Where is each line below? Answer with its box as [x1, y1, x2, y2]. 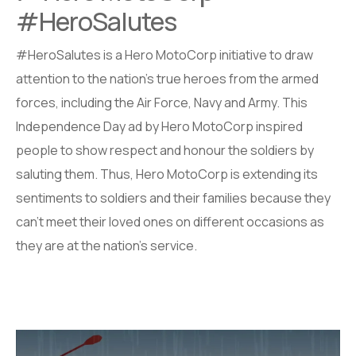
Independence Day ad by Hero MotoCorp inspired [16, 118, 303, 136]
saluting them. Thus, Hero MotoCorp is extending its [16, 165, 318, 184]
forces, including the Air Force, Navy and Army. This [16, 94, 308, 112]
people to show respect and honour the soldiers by [16, 141, 314, 160]
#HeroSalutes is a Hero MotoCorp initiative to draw [16, 46, 313, 64]
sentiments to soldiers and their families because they [16, 189, 331, 207]
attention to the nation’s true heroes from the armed [16, 70, 319, 88]
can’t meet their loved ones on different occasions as [16, 213, 324, 231]
